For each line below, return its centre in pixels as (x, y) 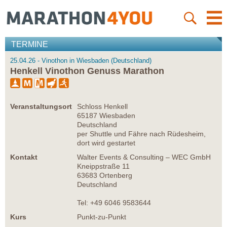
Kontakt (24, 157)
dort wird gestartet (106, 143)
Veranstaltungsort (41, 107)
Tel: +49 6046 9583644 (114, 203)
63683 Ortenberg (105, 176)
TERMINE (30, 45)
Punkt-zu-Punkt (102, 217)
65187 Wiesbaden (106, 116)
